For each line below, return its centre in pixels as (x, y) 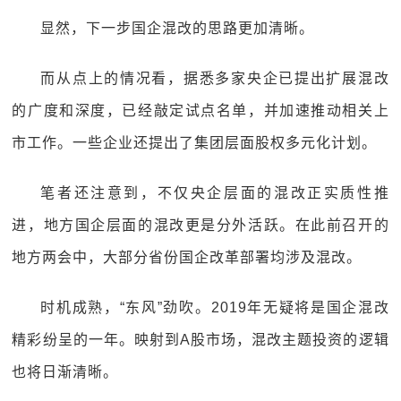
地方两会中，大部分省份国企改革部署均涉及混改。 (187, 257)
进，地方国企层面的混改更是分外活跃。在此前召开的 (200, 225)
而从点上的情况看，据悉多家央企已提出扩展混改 (215, 78)
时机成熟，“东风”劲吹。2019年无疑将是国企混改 (215, 307)
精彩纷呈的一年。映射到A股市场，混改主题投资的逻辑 (200, 340)
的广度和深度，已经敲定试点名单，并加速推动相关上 (200, 111)
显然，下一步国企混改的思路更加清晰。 (178, 28)
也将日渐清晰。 (65, 372)
